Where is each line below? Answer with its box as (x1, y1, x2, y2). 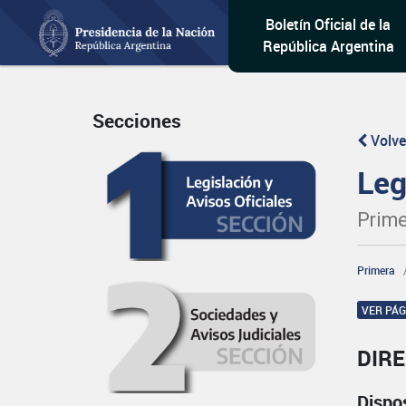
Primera (357, 263, 396, 277)
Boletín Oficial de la (266, 14, 391, 34)
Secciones (92, 108, 181, 134)
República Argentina (262, 36, 394, 56)
